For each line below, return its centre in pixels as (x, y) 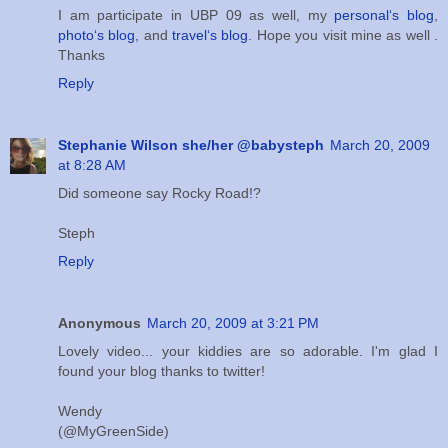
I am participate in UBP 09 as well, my (196, 15)
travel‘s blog (210, 35)
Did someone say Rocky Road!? (159, 193)
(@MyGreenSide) (113, 431)
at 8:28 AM (92, 165)
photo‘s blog (97, 35)
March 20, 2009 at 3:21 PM (233, 323)
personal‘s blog (384, 15)
